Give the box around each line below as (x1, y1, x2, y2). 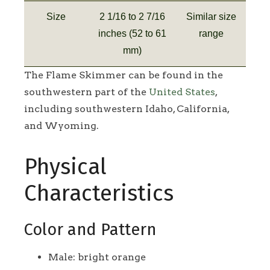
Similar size (186, 11, 236, 22)
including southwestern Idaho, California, (24, 102, 229, 115)
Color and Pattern (24, 219, 156, 239)
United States (149, 86, 215, 98)
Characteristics (24, 180, 174, 207)
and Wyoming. (24, 119, 99, 131)
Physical (24, 153, 107, 180)
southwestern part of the (24, 86, 149, 98)
